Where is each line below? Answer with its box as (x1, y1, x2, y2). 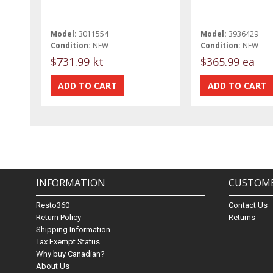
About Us (36, 261, 70, 271)
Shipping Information (36, 225, 111, 235)
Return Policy (36, 213, 82, 222)
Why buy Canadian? (36, 249, 105, 259)
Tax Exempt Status (36, 237, 101, 247)
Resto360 (36, 200, 70, 210)
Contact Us (229, 200, 268, 210)
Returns (229, 213, 256, 222)
